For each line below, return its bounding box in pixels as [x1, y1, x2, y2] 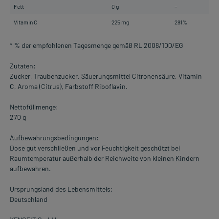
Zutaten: [10, 62, 36, 70]
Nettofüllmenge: [10, 103, 58, 111]
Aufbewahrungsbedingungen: [10, 133, 99, 142]
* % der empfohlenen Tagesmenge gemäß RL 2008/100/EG [10, 41, 183, 50]
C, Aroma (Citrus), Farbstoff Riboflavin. [10, 82, 128, 91]
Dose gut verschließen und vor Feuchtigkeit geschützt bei [10, 144, 180, 153]
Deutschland [10, 195, 47, 204]
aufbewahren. [10, 164, 51, 173]
